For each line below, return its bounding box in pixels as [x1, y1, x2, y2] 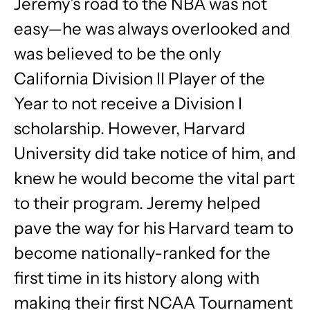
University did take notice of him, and [14, 143, 296, 164]
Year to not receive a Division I [14, 93, 242, 114]
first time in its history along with [14, 267, 259, 289]
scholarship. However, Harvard [14, 118, 246, 139]
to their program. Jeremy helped [14, 192, 261, 214]
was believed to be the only [14, 43, 221, 64]
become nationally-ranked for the [14, 242, 271, 264]
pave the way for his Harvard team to [14, 217, 293, 239]
